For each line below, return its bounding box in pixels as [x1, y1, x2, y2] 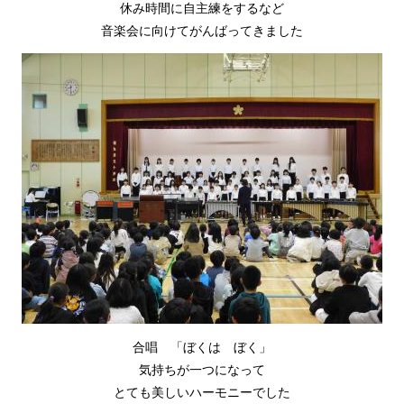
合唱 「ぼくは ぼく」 [133, 336, 271, 355]
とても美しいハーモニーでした [114, 381, 290, 400]
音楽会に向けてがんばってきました [101, 20, 303, 39]
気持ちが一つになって [139, 359, 265, 378]
